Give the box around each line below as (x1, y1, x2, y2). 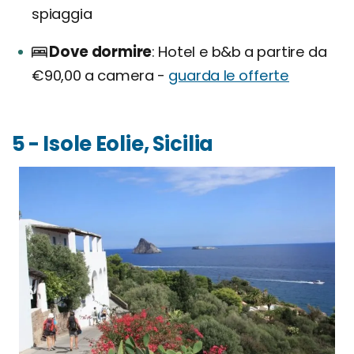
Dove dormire (49, 41, 153, 62)
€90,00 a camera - (32, 65, 169, 85)
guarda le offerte (168, 65, 290, 85)
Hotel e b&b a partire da (154, 41, 327, 62)
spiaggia (32, 3, 92, 24)
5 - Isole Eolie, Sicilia (12, 129, 214, 158)
